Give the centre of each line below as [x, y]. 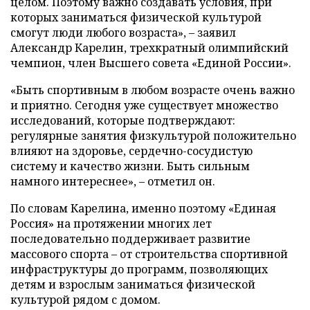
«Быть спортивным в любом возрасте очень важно [153, 90]
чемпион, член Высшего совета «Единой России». [151, 63]
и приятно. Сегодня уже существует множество [144, 105]
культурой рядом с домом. [85, 299]
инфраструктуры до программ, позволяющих [139, 269]
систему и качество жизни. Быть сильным [130, 166]
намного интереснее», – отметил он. [113, 181]
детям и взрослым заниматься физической [133, 284]
